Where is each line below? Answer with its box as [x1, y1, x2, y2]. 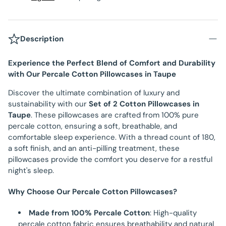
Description [20, 34, 64, 44]
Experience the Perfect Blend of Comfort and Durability [8, 58, 215, 68]
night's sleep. [8, 165, 54, 176]
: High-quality [150, 207, 197, 218]
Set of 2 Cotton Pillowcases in [89, 99, 199, 109]
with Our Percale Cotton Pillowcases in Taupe [8, 69, 176, 79]
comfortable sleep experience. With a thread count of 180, [8, 132, 215, 142]
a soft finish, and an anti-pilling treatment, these [8, 143, 180, 153]
